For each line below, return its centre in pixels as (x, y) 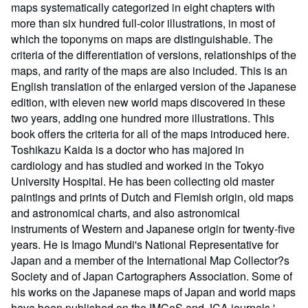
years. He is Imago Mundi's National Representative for (145, 244)
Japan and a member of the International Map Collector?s (150, 260)
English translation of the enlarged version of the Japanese (154, 86)
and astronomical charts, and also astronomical (125, 213)
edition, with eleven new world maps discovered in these (148, 102)
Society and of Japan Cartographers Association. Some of (152, 276)
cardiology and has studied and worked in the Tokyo (137, 165)
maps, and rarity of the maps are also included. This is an (149, 70)
